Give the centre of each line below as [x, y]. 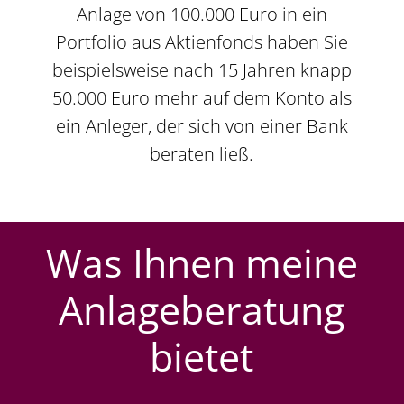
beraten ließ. [202, 154]
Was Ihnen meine [202, 263]
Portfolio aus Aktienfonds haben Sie [202, 42]
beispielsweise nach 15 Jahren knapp [202, 70]
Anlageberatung [202, 310]
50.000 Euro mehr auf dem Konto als [202, 98]
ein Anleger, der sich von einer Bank [202, 126]
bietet [202, 357]
